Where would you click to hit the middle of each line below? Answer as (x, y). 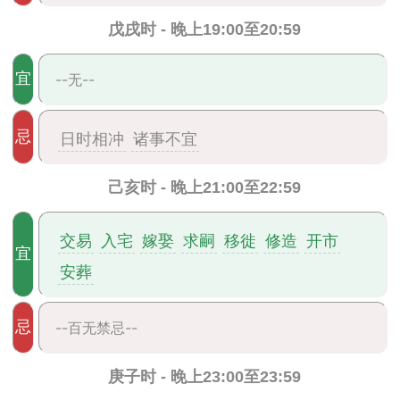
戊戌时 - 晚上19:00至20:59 (204, 29)
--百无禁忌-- (96, 328)
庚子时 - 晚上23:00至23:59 (204, 377)
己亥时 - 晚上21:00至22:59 (204, 187)
